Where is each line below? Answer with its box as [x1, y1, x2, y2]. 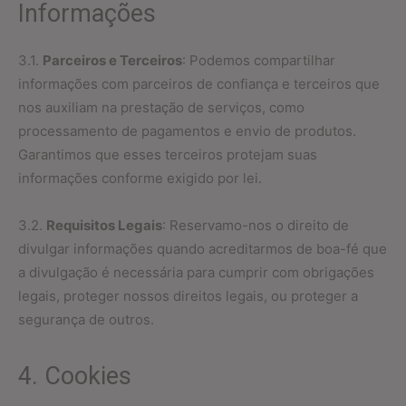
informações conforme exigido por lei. [18, 169, 262, 187]
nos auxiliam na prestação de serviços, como [18, 99, 304, 116]
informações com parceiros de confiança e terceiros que [18, 75, 380, 92]
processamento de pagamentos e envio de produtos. [18, 122, 356, 140]
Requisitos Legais [46, 217, 162, 234]
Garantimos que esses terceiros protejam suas [18, 146, 317, 163]
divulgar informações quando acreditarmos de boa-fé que [18, 240, 387, 257]
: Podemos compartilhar [182, 52, 335, 69]
